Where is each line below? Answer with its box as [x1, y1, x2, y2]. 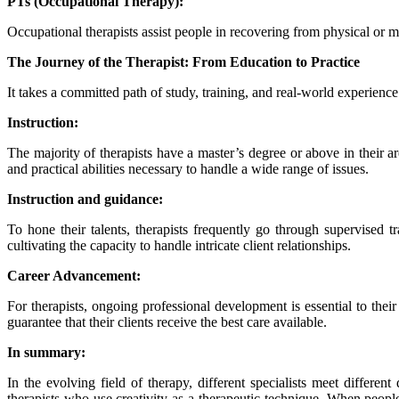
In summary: [7, 344, 85, 360]
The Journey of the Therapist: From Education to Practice [7, 53, 360, 69]
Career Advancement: [7, 267, 141, 283]
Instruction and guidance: [7, 191, 163, 207]
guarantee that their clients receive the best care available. [7, 313, 327, 330]
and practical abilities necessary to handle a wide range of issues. [7, 160, 369, 176]
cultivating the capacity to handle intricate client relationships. [7, 237, 351, 253]
